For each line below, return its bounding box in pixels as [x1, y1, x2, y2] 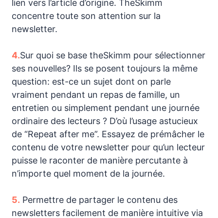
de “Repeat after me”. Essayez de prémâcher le [12, 128, 204, 139]
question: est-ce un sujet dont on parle [12, 76, 171, 87]
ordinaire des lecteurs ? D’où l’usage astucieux [12, 115, 198, 126]
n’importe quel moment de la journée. [12, 168, 165, 179]
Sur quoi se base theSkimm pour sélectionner [20, 50, 205, 60]
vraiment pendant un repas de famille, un [12, 89, 180, 100]
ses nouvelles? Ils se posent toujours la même [12, 63, 198, 73]
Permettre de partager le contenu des [20, 194, 178, 205]
